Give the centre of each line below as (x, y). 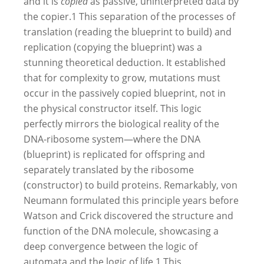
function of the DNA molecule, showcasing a (121, 231)
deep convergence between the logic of (110, 246)
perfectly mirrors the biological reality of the (121, 123)
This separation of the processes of (156, 16)
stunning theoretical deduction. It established (125, 62)
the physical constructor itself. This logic (113, 108)
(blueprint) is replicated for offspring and (114, 154)
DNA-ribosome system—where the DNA (112, 139)
